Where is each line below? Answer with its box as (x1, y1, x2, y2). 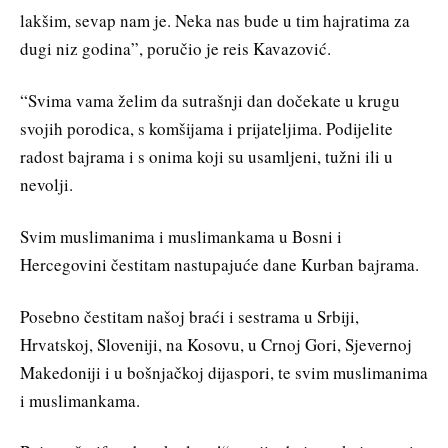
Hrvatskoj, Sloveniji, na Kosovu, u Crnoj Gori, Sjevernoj (20, 332, 412, 356)
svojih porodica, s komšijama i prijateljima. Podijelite (20, 116, 393, 140)
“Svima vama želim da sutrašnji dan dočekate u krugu (20, 88, 400, 112)
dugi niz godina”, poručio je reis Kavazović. (20, 37, 331, 61)
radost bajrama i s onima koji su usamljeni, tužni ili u (20, 144, 393, 168)
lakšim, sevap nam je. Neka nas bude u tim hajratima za (20, 9, 410, 33)
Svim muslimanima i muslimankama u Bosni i (20, 224, 342, 248)
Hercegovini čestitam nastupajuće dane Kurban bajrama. (20, 252, 419, 276)
